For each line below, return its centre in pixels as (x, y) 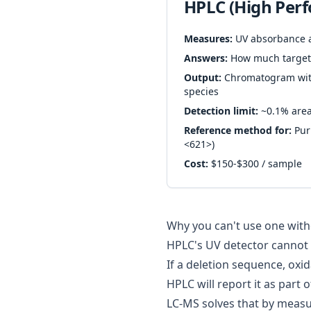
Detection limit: (221, 111)
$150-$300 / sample (255, 163)
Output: (203, 77)
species (201, 91)
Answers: (206, 58)
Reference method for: (238, 130)
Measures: (208, 39)
